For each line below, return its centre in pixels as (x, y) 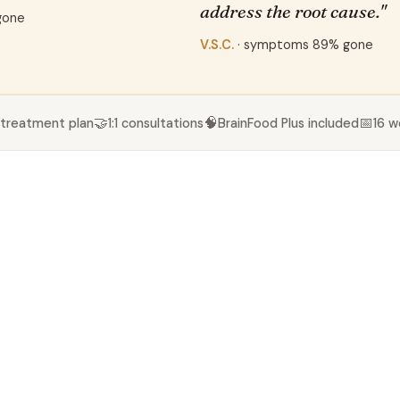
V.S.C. (217, 45)
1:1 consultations (155, 123)
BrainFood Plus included (288, 123)
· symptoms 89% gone (304, 45)
